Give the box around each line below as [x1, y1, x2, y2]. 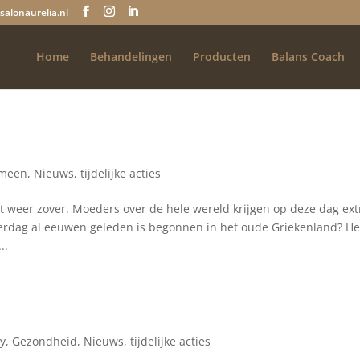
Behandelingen [89, 49, 172, 64]
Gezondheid [12, 333, 78, 349]
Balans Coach [271, 49, 345, 64]
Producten [192, 49, 251, 64]
